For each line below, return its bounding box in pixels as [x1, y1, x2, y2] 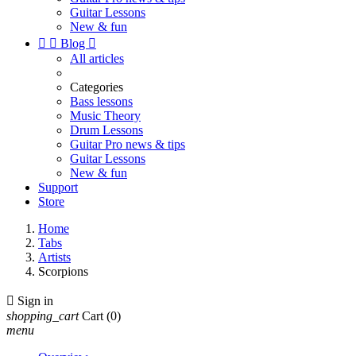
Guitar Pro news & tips [70, 137, 185, 151]
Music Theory [70, 109, 141, 122]
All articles [70, 52, 124, 65]
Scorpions [38, 265, 88, 278]
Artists [38, 250, 71, 264]
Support [38, 180, 78, 194]
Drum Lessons [70, 123, 143, 137]
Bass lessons [70, 95, 133, 108]
